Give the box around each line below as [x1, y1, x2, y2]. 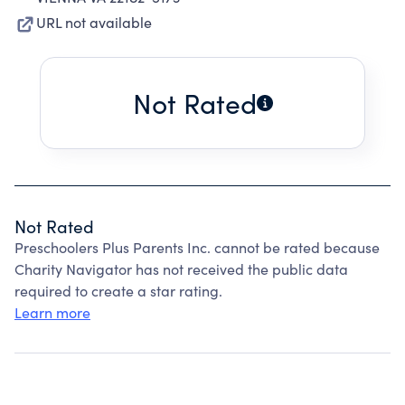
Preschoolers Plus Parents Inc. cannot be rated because [14, 238, 380, 257]
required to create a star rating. [14, 281, 222, 300]
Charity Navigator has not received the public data [14, 259, 348, 278]
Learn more [14, 303, 90, 322]
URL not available [36, 13, 152, 32]
